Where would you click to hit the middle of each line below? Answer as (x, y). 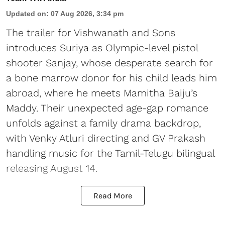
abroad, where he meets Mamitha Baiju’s (102, 93)
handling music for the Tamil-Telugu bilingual (110, 153)
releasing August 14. (52, 168)
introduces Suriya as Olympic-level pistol (102, 47)
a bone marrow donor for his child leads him (111, 78)
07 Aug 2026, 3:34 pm (87, 13)
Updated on (26, 13)
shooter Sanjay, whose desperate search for (109, 63)
